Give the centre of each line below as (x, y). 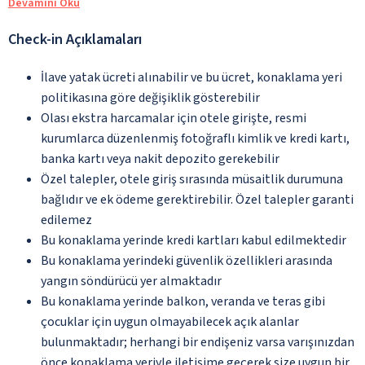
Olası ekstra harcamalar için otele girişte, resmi (174, 118)
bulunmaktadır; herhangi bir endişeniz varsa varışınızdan (198, 342)
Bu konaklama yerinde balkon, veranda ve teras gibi (183, 301)
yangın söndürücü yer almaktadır (131, 281)
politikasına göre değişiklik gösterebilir (150, 97)
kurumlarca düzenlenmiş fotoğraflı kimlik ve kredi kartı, (195, 138)
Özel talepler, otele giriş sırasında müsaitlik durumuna (192, 179)
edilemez (66, 220)
